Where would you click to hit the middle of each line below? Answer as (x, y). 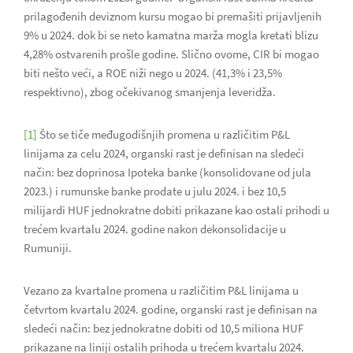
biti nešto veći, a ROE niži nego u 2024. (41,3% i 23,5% (153, 73)
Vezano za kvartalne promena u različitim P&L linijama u (161, 291)
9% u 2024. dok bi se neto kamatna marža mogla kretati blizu (171, 35)
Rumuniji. (48, 248)
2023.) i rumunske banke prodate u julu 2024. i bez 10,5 (155, 191)
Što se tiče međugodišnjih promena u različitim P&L (163, 135)
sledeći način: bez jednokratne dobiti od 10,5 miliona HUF (163, 329)
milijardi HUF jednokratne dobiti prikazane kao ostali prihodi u (176, 210)
